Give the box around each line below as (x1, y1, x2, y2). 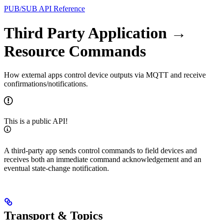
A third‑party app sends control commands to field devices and (4, 146, 197, 155)
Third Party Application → (4, 24, 187, 42)
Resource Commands (4, 42, 146, 60)
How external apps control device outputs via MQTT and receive (4, 71, 206, 80)
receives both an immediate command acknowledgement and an (4, 155, 201, 164)
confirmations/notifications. (4, 80, 88, 88)
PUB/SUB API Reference (4, 4, 85, 13)
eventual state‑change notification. (4, 164, 109, 173)
